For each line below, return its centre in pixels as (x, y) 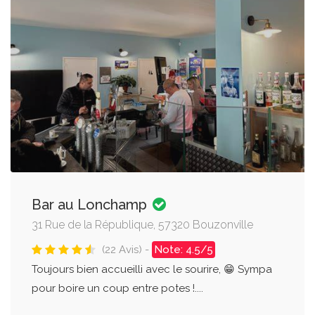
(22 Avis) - (127, 249)
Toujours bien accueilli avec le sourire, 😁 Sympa (152, 269)
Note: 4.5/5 (184, 249)
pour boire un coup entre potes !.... (117, 288)
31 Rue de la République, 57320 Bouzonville (142, 224)
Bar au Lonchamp (91, 204)
